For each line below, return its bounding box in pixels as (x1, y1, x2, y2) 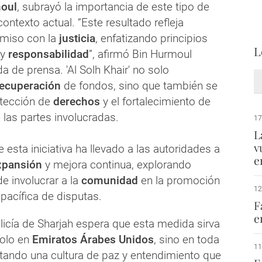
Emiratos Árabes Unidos (32, 233, 154, 247)
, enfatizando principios (95, 32, 208, 46)
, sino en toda (154, 233, 219, 247)
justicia (59, 32, 95, 46)
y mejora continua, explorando (42, 158, 191, 172)
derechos (53, 95, 103, 109)
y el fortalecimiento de (103, 95, 211, 109)
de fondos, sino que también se (61, 79, 218, 93)
